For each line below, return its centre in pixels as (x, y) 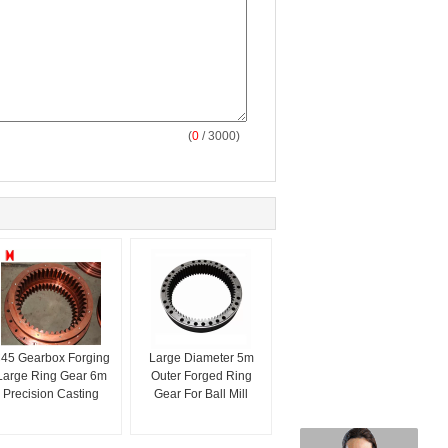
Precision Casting (51, 394)
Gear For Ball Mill (201, 394)
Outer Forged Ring (201, 376)
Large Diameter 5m (201, 358)
